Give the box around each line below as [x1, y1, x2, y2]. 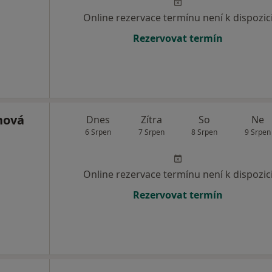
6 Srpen [85, 127, 112, 137]
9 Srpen [244, 127, 271, 137]
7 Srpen [138, 127, 165, 137]
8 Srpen [191, 127, 218, 137]
